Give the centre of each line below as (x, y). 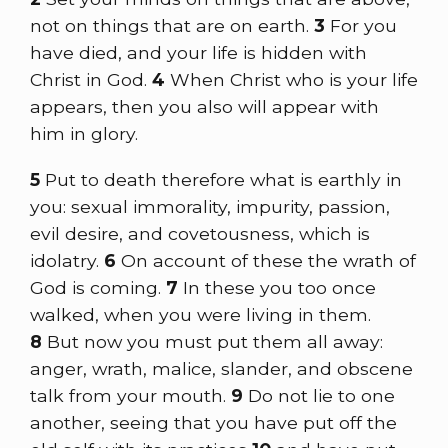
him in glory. (84, 134)
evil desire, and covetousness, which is (200, 233)
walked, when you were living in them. (200, 314)
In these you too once (279, 287)
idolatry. (67, 260)
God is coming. (98, 287)
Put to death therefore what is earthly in (223, 179)
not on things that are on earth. (172, 26)
